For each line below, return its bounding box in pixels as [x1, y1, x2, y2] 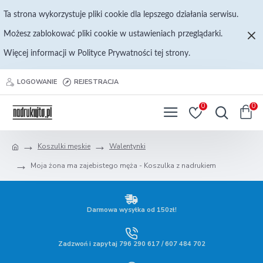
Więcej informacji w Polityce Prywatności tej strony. [4, 49, 190, 58]
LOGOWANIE [17, 77, 57, 86]
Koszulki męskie [38, 141, 90, 151]
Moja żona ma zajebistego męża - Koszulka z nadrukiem [31, 160, 216, 170]
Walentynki [109, 141, 146, 151]
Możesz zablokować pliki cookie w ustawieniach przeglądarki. [4, 30, 222, 38]
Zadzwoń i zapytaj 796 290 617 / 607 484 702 [58, 240, 205, 248]
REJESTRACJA [74, 77, 119, 86]
